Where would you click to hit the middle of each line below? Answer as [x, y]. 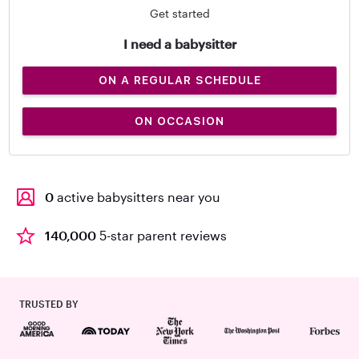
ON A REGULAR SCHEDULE [179, 80]
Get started [179, 13]
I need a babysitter [179, 44]
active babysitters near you [137, 197]
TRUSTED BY [49, 304]
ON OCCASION [179, 121]
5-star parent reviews [161, 235]
